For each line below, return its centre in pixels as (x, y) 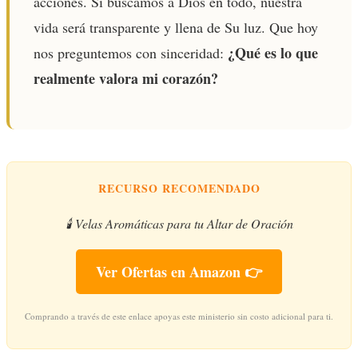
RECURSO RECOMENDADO (179, 188)
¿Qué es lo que (273, 52)
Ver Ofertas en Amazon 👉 (179, 272)
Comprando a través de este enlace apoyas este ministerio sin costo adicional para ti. (179, 316)
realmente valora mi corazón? (126, 78)
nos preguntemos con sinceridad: (131, 52)
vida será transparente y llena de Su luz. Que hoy (176, 27)
